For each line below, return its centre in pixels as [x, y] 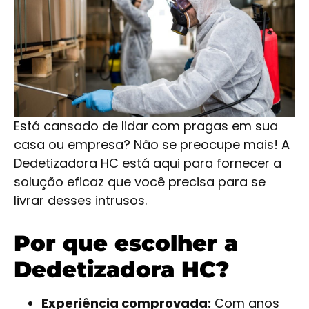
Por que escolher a [126, 243]
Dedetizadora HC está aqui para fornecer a [148, 163]
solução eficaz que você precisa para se [140, 182]
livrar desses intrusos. [80, 201]
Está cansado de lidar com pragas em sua [146, 126]
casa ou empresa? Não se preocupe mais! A [152, 145]
